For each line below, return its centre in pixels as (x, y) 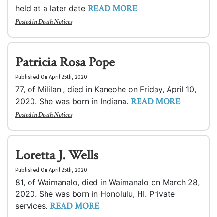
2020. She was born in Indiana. (73, 101)
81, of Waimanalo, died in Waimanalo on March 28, (108, 182)
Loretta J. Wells (57, 155)
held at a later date (52, 8)
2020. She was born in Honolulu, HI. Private (95, 194)
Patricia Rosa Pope (65, 62)
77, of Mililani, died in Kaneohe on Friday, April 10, (106, 89)
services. (33, 206)
